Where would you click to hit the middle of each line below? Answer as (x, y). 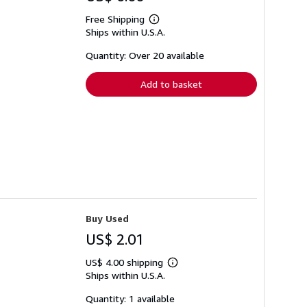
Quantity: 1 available (130, 299)
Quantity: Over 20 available (145, 55)
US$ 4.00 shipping (126, 262)
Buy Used (107, 219)
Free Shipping (115, 19)
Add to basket (171, 84)
